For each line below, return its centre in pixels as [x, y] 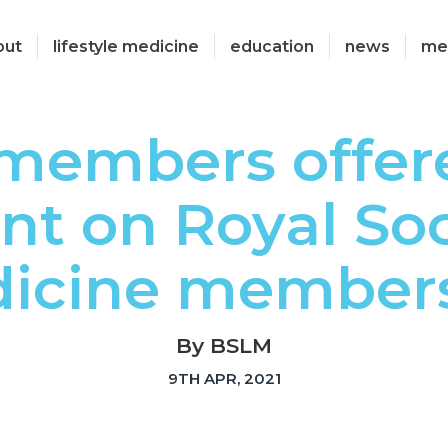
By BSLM [224, 345]
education [272, 47]
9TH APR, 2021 [224, 378]
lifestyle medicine [126, 47]
